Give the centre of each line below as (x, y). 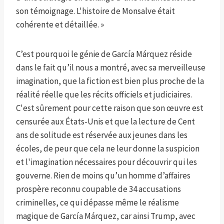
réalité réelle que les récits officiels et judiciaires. (104, 95)
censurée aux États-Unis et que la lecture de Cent (105, 122)
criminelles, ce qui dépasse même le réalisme (97, 203)
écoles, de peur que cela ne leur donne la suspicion (108, 149)
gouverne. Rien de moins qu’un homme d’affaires (103, 176)
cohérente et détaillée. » (60, 25)
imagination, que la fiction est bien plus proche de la (110, 81)
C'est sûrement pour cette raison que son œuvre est (110, 108)
